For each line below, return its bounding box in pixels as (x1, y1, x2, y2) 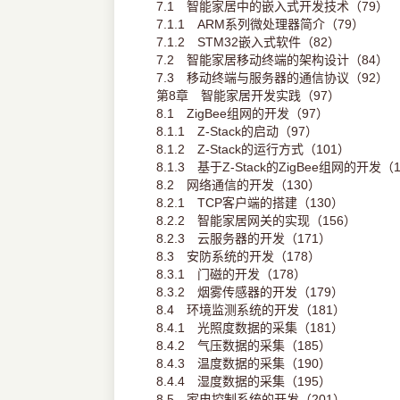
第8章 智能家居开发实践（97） (155, 88, 340, 104)
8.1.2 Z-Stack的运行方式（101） (155, 142, 350, 157)
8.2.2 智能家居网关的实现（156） (155, 213, 356, 229)
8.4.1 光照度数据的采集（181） (155, 321, 344, 336)
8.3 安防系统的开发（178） (155, 249, 321, 264)
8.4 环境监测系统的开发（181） (155, 303, 346, 318)
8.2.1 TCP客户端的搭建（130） (155, 196, 344, 211)
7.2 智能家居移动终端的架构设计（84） (155, 53, 388, 68)
